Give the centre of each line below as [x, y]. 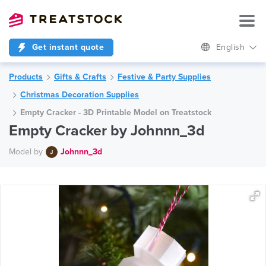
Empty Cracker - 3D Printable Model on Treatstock [116, 113]
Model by [26, 151]
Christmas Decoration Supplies [80, 95]
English [232, 47]
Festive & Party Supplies [164, 77]
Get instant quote [66, 47]
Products [26, 77]
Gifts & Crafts [80, 77]
